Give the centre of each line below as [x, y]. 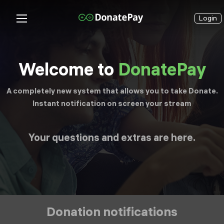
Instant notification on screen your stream [112, 103]
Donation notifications [112, 211]
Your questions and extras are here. [112, 137]
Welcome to [68, 69]
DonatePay [162, 69]
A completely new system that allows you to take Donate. [112, 90]
